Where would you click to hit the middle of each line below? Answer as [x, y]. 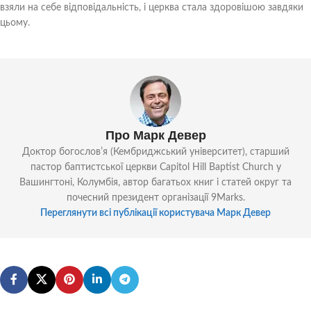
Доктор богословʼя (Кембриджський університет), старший [155, 152]
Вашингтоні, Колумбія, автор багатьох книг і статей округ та [155, 182]
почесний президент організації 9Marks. [155, 197]
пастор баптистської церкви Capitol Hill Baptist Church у [155, 167]
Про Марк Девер [155, 135]
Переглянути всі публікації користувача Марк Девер [155, 213]
